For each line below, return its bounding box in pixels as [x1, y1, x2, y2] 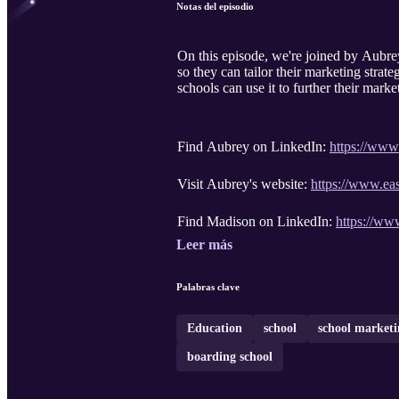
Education [187, 322, 242, 336]
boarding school [187, 350, 273, 364]
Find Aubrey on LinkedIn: [177, 139, 330, 155]
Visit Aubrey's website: [177, 176, 311, 192]
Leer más [176, 237, 232, 253]
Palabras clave [176, 281, 240, 293]
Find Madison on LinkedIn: [177, 214, 336, 230]
